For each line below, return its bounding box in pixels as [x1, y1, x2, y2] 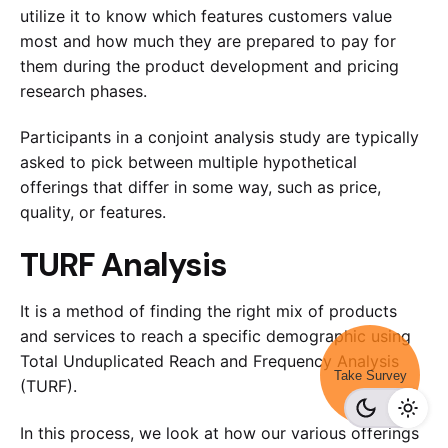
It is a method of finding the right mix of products [20, 301, 397, 322]
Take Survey [333, 367, 407, 383]
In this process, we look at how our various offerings [20, 422, 419, 443]
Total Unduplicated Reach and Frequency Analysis [20, 351, 399, 372]
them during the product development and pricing [20, 55, 399, 76]
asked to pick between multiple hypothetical [20, 152, 357, 173]
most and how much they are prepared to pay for [20, 30, 396, 51]
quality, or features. [20, 202, 171, 223]
